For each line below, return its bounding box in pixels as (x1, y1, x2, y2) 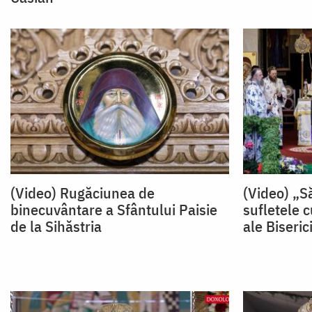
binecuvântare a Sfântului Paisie (10, 199, 217, 220)
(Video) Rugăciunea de (10, 182, 155, 203)
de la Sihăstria (10, 216, 102, 237)
